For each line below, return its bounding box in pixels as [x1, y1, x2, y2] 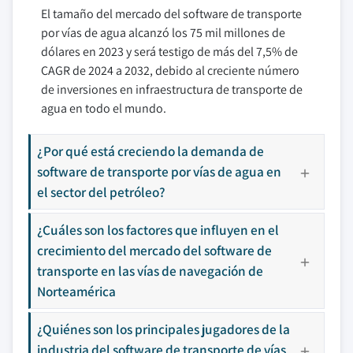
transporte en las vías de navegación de [37, 262, 263, 280]
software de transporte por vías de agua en [37, 162, 281, 180]
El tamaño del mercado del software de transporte [41, 6, 302, 22]
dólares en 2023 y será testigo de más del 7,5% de [41, 43, 298, 60]
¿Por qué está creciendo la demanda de [37, 142, 264, 160]
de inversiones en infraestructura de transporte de [41, 81, 303, 98]
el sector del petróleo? [37, 183, 165, 201]
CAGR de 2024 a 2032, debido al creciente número [41, 62, 299, 79]
